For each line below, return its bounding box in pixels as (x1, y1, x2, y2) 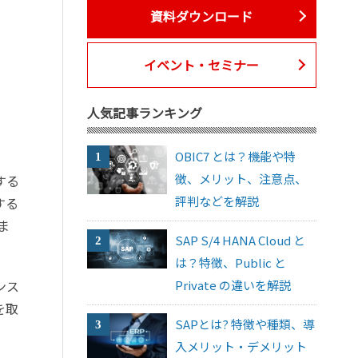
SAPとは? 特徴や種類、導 (175, 315, 316, 332)
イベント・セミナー (144, 55, 260, 75)
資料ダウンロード (150, 6, 253, 26)
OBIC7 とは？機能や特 (175, 147, 296, 165)
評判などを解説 (175, 192, 260, 209)
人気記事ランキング (86, 102, 202, 122)
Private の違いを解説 (175, 276, 292, 293)
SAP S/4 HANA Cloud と (175, 231, 306, 249)
